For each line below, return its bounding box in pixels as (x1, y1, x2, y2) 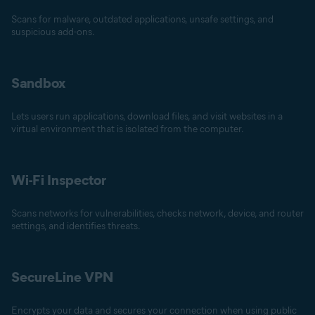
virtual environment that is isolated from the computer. (11, 123, 244, 135)
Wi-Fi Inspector (11, 172, 106, 188)
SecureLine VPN (11, 269, 113, 285)
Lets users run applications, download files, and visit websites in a (11, 110, 283, 122)
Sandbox (11, 75, 65, 91)
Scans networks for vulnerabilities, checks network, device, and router (11, 207, 304, 219)
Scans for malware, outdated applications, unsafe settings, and (11, 13, 274, 25)
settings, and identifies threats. (11, 220, 141, 232)
